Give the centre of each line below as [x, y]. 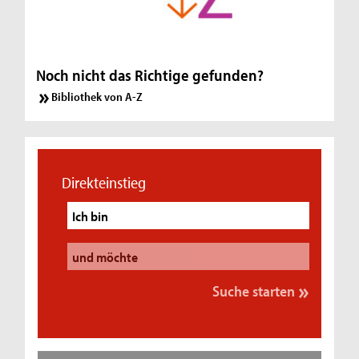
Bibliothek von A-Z [97, 97]
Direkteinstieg [103, 183]
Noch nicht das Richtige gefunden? [150, 75]
